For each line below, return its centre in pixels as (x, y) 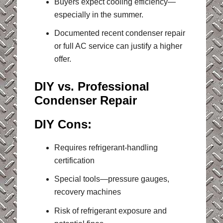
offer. (62, 59)
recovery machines (87, 192)
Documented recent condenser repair (119, 33)
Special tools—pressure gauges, (111, 179)
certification (74, 161)
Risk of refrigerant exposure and (110, 211)
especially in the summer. (99, 14)
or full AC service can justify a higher (118, 46)
